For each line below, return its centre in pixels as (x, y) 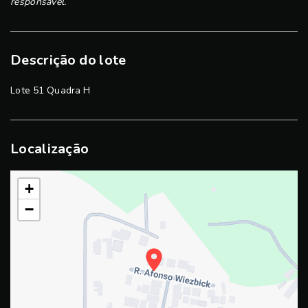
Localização (50, 149)
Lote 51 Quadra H (51, 90)
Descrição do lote (68, 60)
